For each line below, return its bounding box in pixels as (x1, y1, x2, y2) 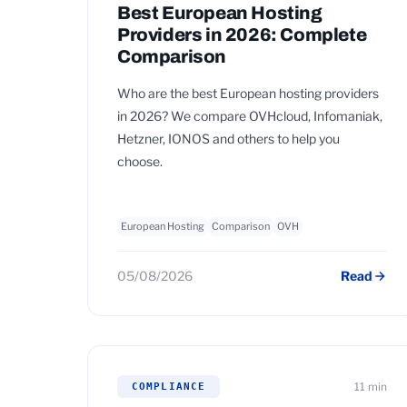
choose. (117, 154, 163, 169)
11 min (353, 380, 387, 393)
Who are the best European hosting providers (117, 85, 379, 101)
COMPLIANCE (132, 381, 205, 392)
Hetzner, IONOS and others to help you (117, 131, 340, 146)
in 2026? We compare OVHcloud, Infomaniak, (117, 108, 382, 124)
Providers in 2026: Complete (117, 25, 367, 45)
